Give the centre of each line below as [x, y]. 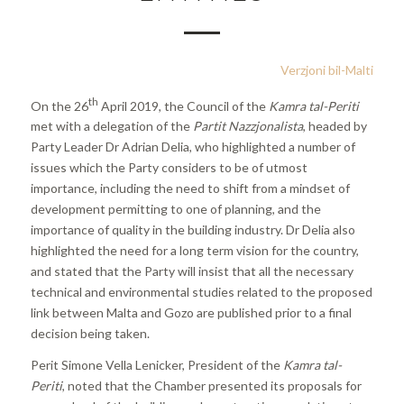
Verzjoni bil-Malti [327, 69]
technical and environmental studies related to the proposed [201, 292]
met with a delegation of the [111, 126]
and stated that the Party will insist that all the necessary [192, 271]
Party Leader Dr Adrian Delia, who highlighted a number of [193, 147]
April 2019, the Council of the [183, 106]
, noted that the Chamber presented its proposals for [211, 386]
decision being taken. [90, 334]
